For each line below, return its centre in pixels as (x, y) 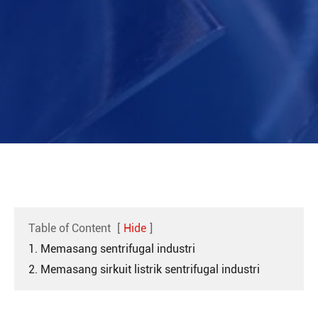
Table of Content (70, 228)
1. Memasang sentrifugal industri (112, 249)
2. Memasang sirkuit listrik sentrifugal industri (144, 269)
